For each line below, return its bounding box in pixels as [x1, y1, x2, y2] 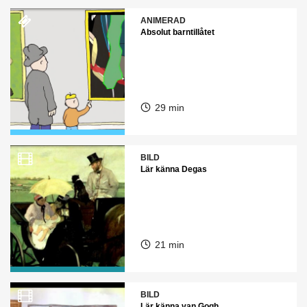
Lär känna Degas [140, 164, 207, 174]
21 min [154, 239, 184, 250]
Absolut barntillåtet [140, 27, 214, 37]
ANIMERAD [140, 16, 186, 25]
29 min [154, 102, 184, 113]
